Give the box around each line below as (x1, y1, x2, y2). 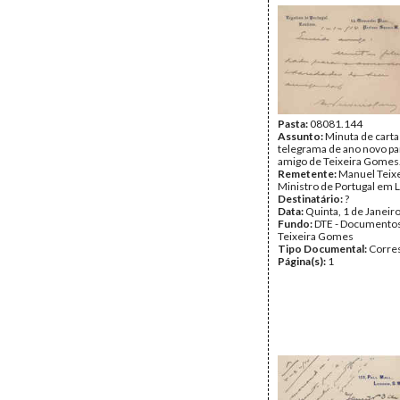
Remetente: (278, 167, 338, 180)
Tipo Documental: (278, 242, 369, 255)
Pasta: (278, 117, 310, 130)
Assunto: (278, 129, 325, 143)
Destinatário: (278, 192, 345, 205)
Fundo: (278, 217, 314, 230)
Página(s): (278, 254, 328, 268)
